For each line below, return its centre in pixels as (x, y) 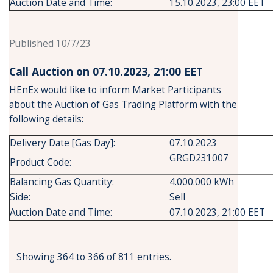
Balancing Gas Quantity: (62, 182)
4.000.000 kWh (202, 182)
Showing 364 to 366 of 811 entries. (94, 257)
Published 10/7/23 (50, 44)
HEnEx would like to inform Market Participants (115, 90)
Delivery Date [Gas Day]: (62, 143)
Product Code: (41, 162)
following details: (46, 119)
